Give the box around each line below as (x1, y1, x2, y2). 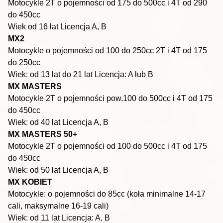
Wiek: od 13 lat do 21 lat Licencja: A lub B (8, 70, 153, 79)
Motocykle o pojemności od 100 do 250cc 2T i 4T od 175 (8, 46, 207, 55)
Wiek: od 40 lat (8, 118, 60, 126)
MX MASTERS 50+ (8, 130, 77, 138)
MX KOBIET (8, 178, 52, 186)
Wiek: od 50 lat (8, 166, 60, 174)
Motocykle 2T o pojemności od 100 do (8, 142, 142, 150)
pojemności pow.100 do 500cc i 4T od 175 (64, 94, 213, 103)
